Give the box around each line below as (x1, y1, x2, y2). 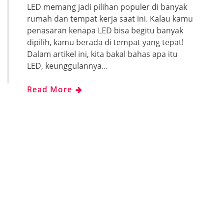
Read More (27, 83, 75, 95)
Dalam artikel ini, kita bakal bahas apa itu (27, 48, 178, 59)
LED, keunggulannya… (27, 60, 108, 71)
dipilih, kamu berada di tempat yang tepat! (27, 36, 184, 48)
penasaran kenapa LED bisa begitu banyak (27, 25, 183, 36)
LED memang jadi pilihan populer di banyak (27, 1, 187, 12)
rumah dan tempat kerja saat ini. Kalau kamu (27, 13, 193, 24)
